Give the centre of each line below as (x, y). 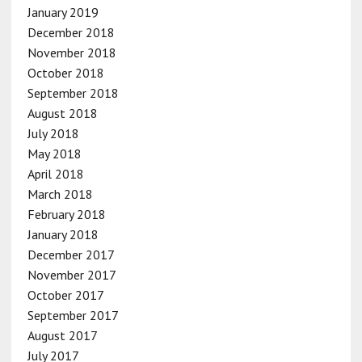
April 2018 (55, 173)
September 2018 (73, 93)
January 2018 (63, 234)
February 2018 (66, 214)
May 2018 (54, 153)
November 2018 (72, 52)
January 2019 (63, 12)
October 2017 (65, 295)
